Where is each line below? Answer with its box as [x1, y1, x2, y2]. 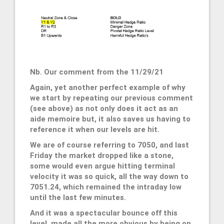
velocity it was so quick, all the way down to [30, 171, 188, 181]
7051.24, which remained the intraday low [30, 182, 181, 191]
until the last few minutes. [30, 192, 126, 202]
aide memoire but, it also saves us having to [30, 114, 190, 123]
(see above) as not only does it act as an [30, 103, 178, 113]
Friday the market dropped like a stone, [30, 150, 173, 160]
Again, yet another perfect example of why [30, 82, 185, 92]
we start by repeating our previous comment [30, 93, 193, 102]
